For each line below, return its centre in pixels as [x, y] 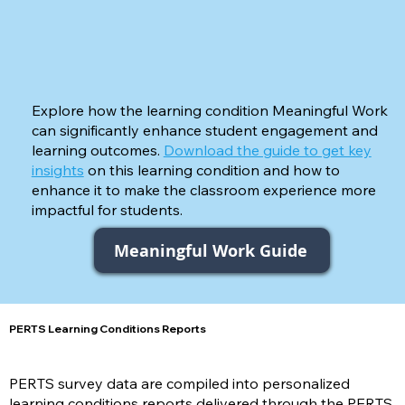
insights [57, 170]
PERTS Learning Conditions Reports [108, 328]
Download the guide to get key [267, 151]
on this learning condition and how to [212, 170]
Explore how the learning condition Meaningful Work [209, 111]
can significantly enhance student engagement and [204, 131]
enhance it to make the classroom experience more [203, 190]
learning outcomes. [97, 151]
